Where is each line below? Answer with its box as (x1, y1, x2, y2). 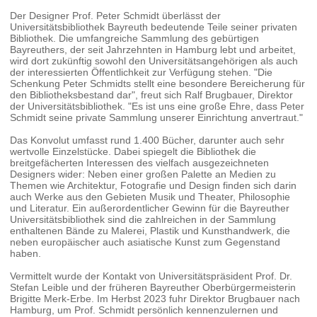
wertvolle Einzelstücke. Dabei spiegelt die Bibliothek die (10, 145, 257, 157)
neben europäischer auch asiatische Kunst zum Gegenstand (10, 236, 281, 248)
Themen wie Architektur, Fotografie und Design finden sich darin (10, 179, 297, 191)
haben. (10, 247, 42, 259)
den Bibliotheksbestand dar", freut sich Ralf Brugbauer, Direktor (10, 88, 294, 100)
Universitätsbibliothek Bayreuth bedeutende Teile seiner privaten (10, 21, 298, 33)
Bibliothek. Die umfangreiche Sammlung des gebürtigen (10, 32, 260, 44)
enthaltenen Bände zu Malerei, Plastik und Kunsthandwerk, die (10, 224, 291, 236)
